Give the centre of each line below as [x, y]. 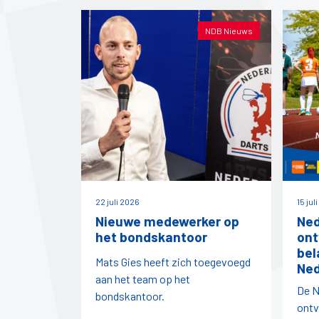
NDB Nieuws [229, 30]
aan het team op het [143, 279]
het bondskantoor [151, 237]
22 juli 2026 [117, 202]
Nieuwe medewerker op [167, 221]
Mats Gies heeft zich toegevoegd [173, 262]
